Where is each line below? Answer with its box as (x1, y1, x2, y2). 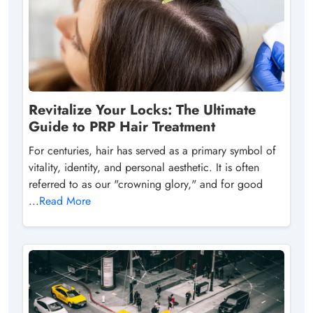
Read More (39, 193, 91, 210)
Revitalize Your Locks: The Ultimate (29, 100, 256, 121)
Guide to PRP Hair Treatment (29, 117, 215, 138)
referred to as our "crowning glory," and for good (29, 176, 263, 193)
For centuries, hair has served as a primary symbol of (29, 143, 276, 159)
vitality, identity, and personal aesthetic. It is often (29, 159, 259, 176)
